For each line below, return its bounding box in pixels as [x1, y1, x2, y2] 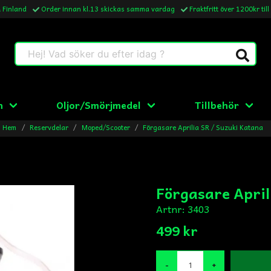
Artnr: [156, 201, 188, 217]
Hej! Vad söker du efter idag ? [15, 41, 146, 57]
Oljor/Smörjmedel [56, 97, 142, 113]
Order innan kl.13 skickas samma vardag [41, 2, 175, 14]
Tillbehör [195, 97, 240, 113]
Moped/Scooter [81, 122, 130, 132]
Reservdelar [29, 122, 68, 132]
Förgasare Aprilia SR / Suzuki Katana [143, 122, 264, 132]
